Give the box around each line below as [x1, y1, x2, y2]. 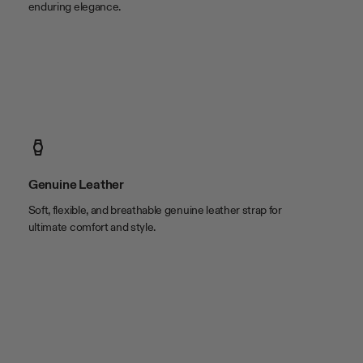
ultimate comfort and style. [28, 222, 156, 234]
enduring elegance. [28, 2, 121, 14]
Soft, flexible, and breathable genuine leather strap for [28, 205, 282, 217]
